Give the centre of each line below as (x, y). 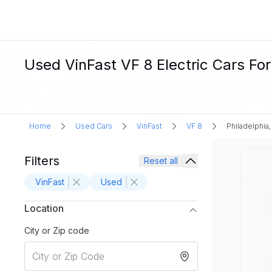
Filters (42, 161)
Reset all (161, 161)
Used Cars (94, 126)
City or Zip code (57, 230)
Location (44, 208)
